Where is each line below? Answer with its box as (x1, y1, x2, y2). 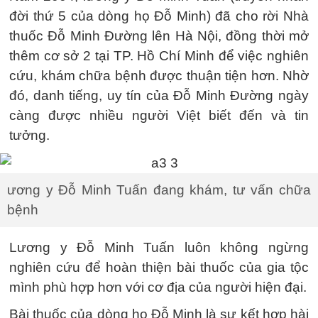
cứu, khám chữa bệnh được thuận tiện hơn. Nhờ (9, 67, 309, 83)
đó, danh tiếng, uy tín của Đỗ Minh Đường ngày (9, 87, 309, 103)
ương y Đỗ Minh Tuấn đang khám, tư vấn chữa (7, 182, 311, 197)
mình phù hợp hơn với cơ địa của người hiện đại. (9, 279, 307, 295)
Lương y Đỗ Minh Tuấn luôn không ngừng (9, 239, 309, 255)
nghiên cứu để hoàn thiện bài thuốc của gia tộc (9, 259, 309, 275)
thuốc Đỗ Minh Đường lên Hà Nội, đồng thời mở (9, 28, 309, 43)
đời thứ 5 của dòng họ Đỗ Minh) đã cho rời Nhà (9, 8, 309, 23)
